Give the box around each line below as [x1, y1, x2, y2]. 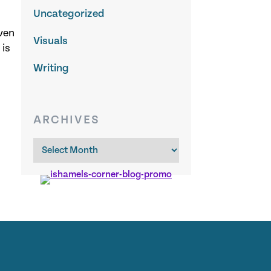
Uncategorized [33, 7, 105, 20]
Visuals [33, 34, 68, 47]
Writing [33, 61, 70, 74]
